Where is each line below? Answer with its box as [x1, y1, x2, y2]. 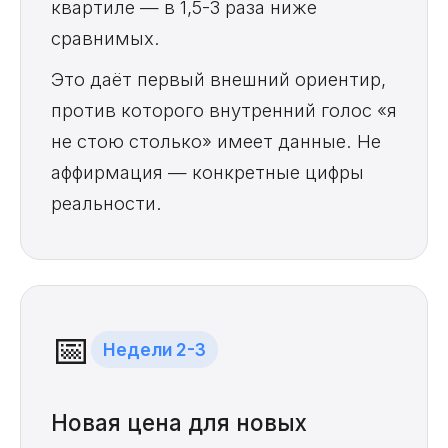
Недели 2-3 [103, 339, 206, 361]
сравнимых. [51, 26, 160, 49]
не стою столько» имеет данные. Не [51, 129, 381, 152]
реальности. [51, 191, 162, 214]
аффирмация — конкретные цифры [51, 160, 364, 183]
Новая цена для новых [51, 408, 307, 436]
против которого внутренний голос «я [51, 98, 397, 121]
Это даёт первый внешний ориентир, [51, 67, 386, 90]
